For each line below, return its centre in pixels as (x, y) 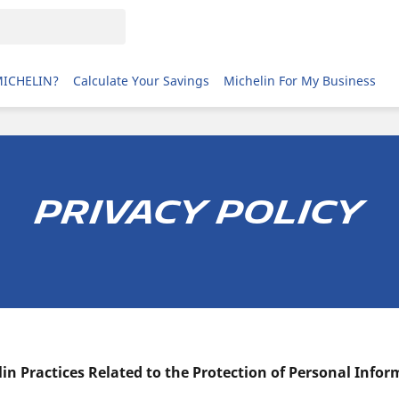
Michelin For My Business (300, 80)
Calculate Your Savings (141, 80)
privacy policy (199, 212)
